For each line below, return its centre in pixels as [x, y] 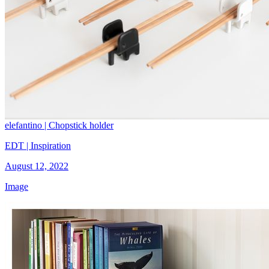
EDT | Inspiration [38, 145]
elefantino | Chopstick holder [59, 125]
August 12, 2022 [37, 166]
